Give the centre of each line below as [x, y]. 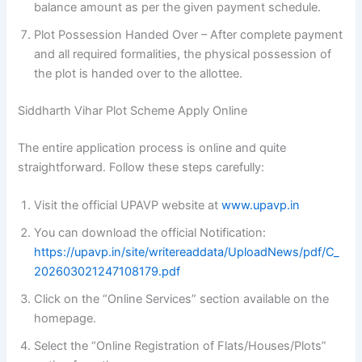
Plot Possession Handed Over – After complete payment [189, 35]
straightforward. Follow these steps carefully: [141, 168]
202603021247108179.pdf [107, 272]
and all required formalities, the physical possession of [183, 55]
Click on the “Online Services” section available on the [182, 299]
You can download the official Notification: [150, 233]
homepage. [65, 319]
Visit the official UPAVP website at [128, 206]
